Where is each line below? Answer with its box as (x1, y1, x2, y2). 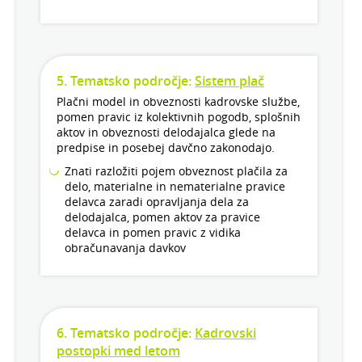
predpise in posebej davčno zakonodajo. (57, 140, 275, 156)
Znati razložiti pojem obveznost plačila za (65, 163, 288, 179)
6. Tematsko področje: (57, 324, 195, 343)
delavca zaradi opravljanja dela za (65, 194, 249, 210)
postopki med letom (57, 342, 180, 360)
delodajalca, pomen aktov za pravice (65, 209, 260, 225)
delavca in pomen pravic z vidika (65, 225, 241, 241)
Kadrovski (195, 324, 256, 343)
